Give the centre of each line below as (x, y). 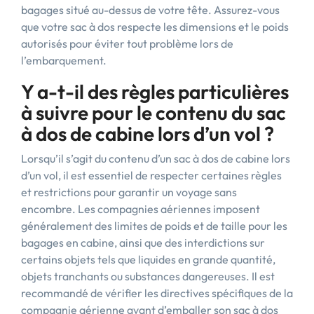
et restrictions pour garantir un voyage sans (129, 192)
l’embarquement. (64, 60)
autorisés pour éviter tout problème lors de (127, 43)
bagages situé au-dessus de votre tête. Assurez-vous (150, 10)
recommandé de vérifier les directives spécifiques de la (157, 293)
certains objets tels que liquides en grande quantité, (148, 259)
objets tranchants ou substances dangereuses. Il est (148, 276)
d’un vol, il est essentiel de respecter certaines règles (151, 175)
